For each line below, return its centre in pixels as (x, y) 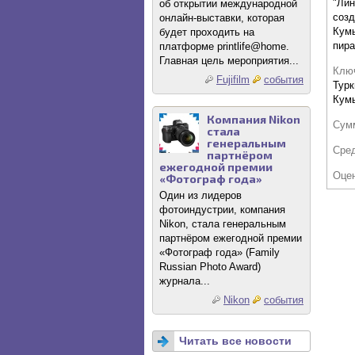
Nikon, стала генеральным (223, 224)
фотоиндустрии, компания (222, 210)
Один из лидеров (200, 195)
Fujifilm (233, 80)
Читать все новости (235, 341)
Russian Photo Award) (210, 267)
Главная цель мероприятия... (229, 61)
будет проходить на (207, 32)
